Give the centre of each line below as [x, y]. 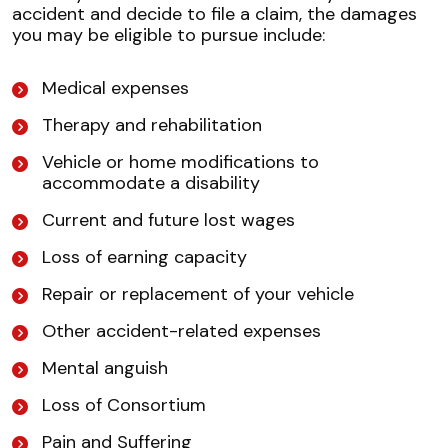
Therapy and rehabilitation [152, 125]
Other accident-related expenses [181, 331]
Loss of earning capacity [144, 257]
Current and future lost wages [168, 220]
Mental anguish [105, 368]
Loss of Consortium [124, 405]
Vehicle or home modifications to [180, 162]
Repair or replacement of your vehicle [198, 294]
